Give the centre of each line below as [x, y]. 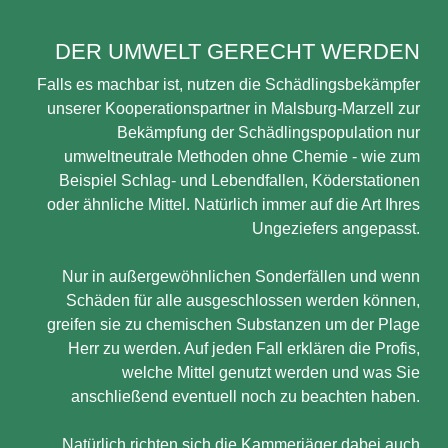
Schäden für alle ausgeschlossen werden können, [243, 300]
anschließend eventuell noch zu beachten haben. [245, 396]
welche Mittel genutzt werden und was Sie [271, 372]
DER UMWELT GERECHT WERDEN [237, 51]
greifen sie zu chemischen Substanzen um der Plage [233, 324]
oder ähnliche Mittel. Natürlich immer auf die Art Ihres [233, 204]
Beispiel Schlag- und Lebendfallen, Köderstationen [239, 180]
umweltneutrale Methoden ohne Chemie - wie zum [242, 156]
